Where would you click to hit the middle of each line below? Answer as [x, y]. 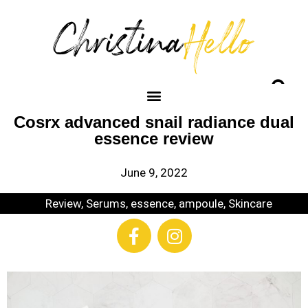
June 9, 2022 [154, 173]
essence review [154, 139]
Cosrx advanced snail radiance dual [154, 122]
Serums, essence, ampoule [154, 203]
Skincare [250, 203]
